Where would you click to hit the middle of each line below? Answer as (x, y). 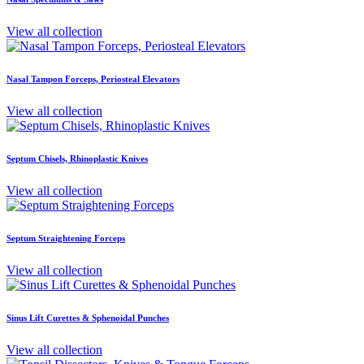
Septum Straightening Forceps (66, 238)
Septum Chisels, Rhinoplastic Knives (77, 159)
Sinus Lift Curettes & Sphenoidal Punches (88, 318)
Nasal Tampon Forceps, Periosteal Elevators (93, 79)
